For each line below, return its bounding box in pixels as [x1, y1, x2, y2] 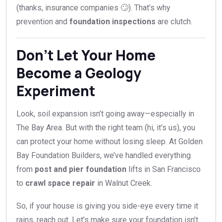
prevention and [16, 17, 69, 27]
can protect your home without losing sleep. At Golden [16, 137, 203, 147]
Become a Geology [16, 63, 141, 83]
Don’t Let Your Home [16, 46, 156, 65]
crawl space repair [25, 178, 95, 188]
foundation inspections [69, 17, 156, 27]
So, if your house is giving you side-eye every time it [16, 201, 198, 211]
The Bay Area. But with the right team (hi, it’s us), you [16, 123, 195, 133]
